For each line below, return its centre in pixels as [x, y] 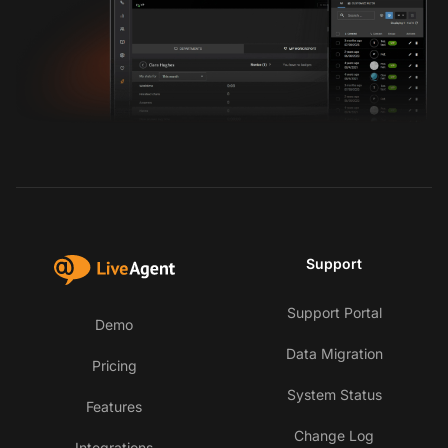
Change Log [334, 436]
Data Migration [334, 354]
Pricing [114, 366]
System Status [334, 395]
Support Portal [334, 313]
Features [114, 407]
